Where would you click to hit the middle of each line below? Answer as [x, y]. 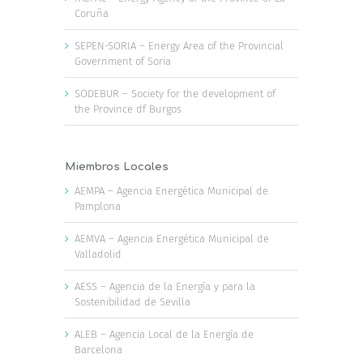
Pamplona [98, 206]
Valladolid [98, 254]
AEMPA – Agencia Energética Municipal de [171, 190]
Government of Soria [123, 61]
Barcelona [98, 349]
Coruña [92, 13]
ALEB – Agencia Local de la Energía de [164, 334]
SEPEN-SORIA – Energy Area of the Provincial [179, 45]
